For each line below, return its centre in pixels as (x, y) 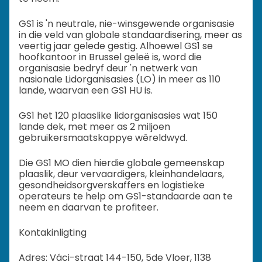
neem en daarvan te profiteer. (89, 208)
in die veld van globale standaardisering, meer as (130, 35)
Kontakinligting (53, 233)
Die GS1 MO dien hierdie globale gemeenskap (122, 163)
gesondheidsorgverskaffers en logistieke (112, 185)
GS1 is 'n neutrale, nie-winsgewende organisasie (127, 24)
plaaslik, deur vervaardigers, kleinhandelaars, (121, 174)
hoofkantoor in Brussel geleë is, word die (110, 57)
